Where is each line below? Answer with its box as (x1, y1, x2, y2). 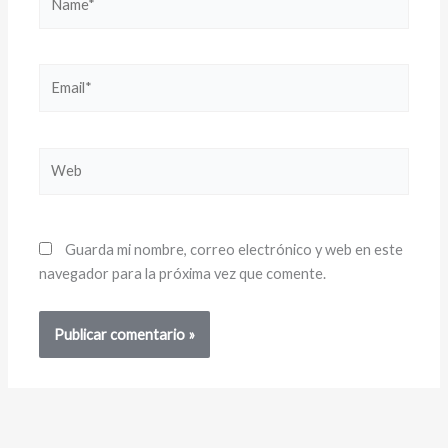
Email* (38, 66, 80, 84)
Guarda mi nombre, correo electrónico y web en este (65, 240, 404, 258)
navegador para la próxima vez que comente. (39, 264, 327, 282)
